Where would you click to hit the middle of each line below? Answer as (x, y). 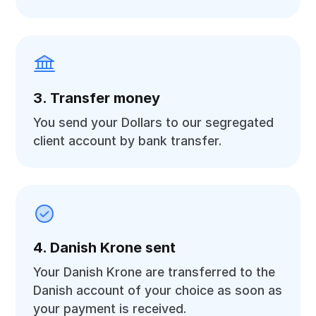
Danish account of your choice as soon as (158, 290)
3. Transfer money (97, 98)
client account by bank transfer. (128, 141)
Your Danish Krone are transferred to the (154, 272)
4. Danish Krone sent (105, 248)
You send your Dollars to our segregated (154, 122)
